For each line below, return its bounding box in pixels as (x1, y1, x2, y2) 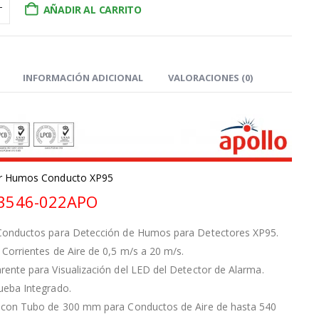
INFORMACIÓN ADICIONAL (22, 71, 143, 85)
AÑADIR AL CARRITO (43, 3, 142, 17)
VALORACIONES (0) (167, 71, 253, 85)
